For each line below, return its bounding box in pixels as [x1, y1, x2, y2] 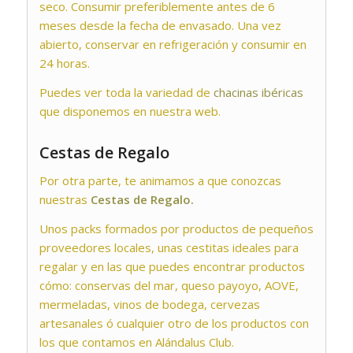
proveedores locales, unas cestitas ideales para [39, 240, 299, 256]
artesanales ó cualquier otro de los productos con [39, 315, 309, 332]
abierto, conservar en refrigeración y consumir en [39, 35, 307, 52]
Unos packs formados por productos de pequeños [39, 221, 314, 237]
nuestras [39, 191, 87, 208]
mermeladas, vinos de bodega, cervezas [39, 296, 260, 313]
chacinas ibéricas [213, 84, 303, 100]
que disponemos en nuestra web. [39, 102, 221, 119]
